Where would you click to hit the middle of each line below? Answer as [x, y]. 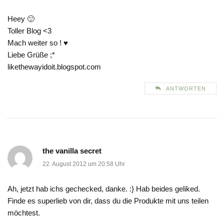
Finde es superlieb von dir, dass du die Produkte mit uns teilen [108, 201]
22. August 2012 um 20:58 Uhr [84, 164]
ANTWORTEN [186, 89]
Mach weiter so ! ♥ [38, 43]
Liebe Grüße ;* [31, 55]
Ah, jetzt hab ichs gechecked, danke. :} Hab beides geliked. [104, 189]
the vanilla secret [72, 151]
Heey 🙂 [21, 19]
